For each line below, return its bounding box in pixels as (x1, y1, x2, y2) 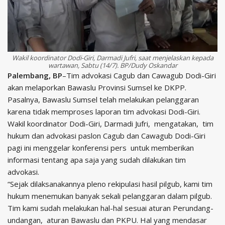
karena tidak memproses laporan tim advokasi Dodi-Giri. (8, 106, 200, 117)
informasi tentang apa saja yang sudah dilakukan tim (8, 155, 186, 165)
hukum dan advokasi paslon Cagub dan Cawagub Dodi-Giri (8, 131, 205, 141)
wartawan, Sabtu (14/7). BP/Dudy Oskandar (48, 61, 177, 70)
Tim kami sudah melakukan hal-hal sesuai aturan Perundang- (8, 203, 213, 213)
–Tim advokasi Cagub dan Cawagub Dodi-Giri (62, 70, 216, 81)
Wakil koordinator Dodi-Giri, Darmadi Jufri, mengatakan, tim (8, 119, 213, 129)
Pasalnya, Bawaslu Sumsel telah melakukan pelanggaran (8, 94, 199, 105)
